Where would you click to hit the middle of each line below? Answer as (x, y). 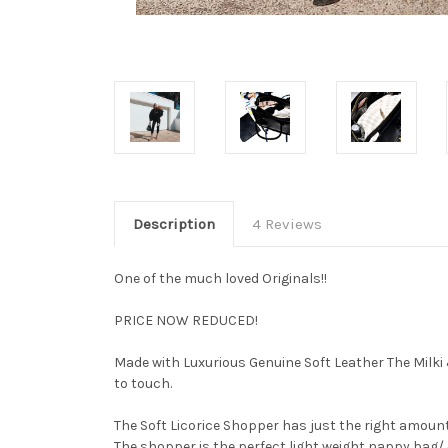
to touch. (144, 383)
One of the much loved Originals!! (220, 278)
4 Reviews (286, 223)
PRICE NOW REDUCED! (187, 320)
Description (173, 223)
